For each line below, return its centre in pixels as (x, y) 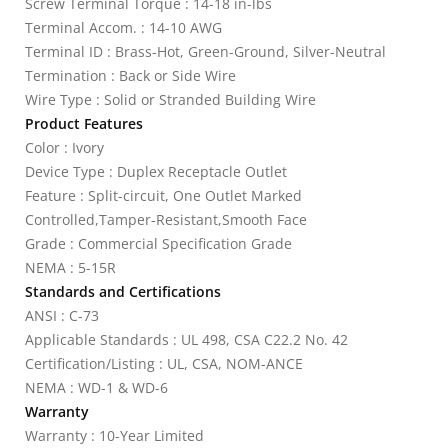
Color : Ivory (64, 147)
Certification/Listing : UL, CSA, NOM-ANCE (164, 363)
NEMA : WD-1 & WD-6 (96, 387)
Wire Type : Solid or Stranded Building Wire (170, 99)
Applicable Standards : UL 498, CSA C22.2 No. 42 (186, 339)
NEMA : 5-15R (70, 267)
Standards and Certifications (123, 291)
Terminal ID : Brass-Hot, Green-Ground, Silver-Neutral (205, 51)
